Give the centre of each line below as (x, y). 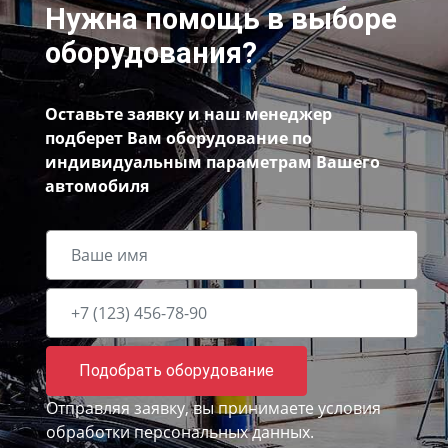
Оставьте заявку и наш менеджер (188, 114)
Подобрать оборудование (176, 371)
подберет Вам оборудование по (178, 138)
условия (349, 407)
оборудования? (151, 53)
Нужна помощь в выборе (221, 19)
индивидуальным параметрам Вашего (212, 162)
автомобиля (97, 186)
